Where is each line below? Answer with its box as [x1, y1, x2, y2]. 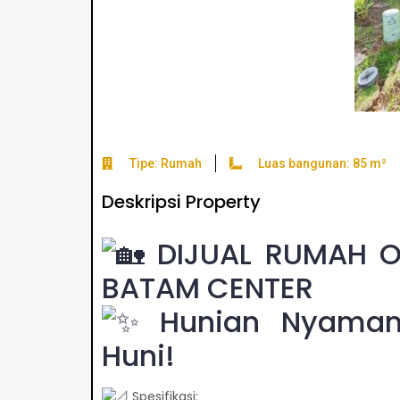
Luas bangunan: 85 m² [257, 155, 387, 171]
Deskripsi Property [101, 188, 261, 214]
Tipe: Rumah [129, 155, 203, 171]
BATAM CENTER [101, 267, 313, 308]
